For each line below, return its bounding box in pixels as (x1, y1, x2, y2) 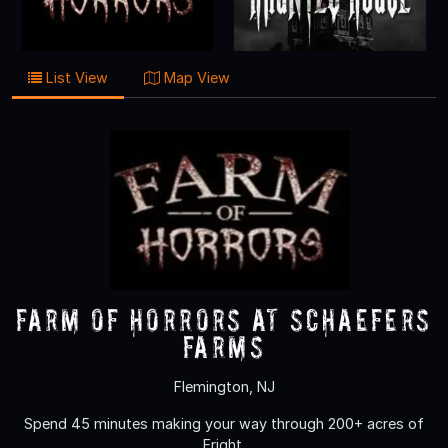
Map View (160, 68, 230, 86)
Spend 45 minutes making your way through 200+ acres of (24, 414, 424, 432)
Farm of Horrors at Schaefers (16, 301, 432, 337)
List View (42, 68, 108, 86)
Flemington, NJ (173, 377, 275, 395)
